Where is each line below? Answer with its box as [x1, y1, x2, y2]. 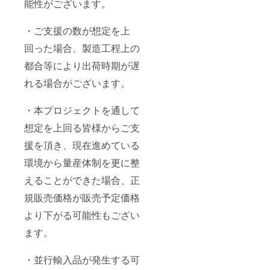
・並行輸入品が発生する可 [24, 252, 140, 266]
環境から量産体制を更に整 [24, 155, 140, 169]
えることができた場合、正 [24, 172, 140, 187]
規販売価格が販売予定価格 [24, 190, 140, 204]
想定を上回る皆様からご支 [24, 120, 140, 134]
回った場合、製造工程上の [24, 40, 140, 55]
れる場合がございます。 [24, 75, 130, 90]
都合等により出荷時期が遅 [24, 58, 140, 72]
